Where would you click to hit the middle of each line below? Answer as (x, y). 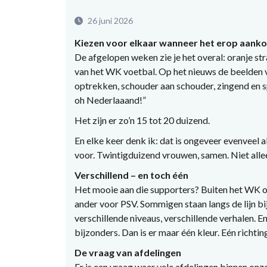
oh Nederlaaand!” (111, 100)
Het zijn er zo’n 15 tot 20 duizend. (143, 120)
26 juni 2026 (109, 20)
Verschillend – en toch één (131, 175)
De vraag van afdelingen (128, 252)
